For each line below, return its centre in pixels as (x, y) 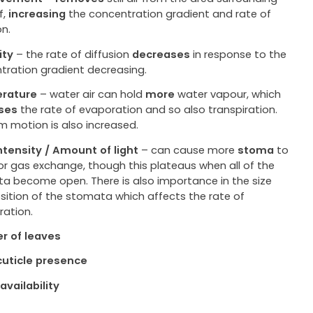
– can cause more (188, 150)
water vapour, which (228, 94)
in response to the (239, 54)
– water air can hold (92, 94)
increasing (37, 14)
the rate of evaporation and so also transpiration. (148, 110)
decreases (161, 54)
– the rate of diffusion (73, 54)
